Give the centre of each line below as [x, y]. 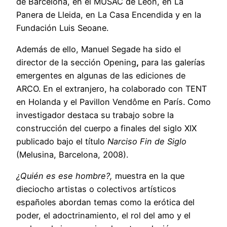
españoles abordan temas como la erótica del [105, 202]
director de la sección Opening [76, 63]
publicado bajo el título [62, 142]
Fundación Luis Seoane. [62, 28]
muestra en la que [148, 176]
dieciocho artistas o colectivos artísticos [96, 189]
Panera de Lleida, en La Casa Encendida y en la [109, 14]
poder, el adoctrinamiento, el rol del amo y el [103, 216]
